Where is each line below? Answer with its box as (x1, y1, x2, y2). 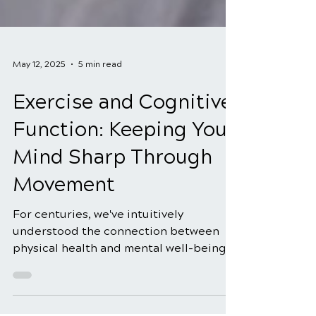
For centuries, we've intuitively (13, 258, 183, 272)
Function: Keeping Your (13, 169, 236, 193)
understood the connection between (13, 275, 219, 288)
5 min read (78, 110, 122, 120)
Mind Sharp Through (13, 196, 212, 220)
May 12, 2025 (13, 110, 66, 120)
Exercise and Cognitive (13, 141, 232, 165)
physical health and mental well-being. (13, 292, 229, 305)
